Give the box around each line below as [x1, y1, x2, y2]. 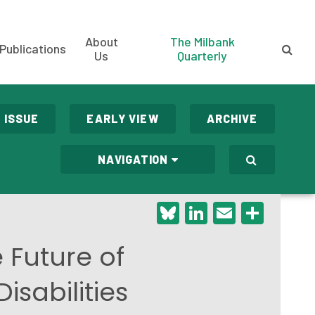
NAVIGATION [97, 153, 168, 166]
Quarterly [177, 48, 228, 63]
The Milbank [169, 34, 235, 49]
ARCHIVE [206, 112, 258, 125]
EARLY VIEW [86, 112, 159, 125]
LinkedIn [207, 199, 292, 226]
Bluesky [179, 199, 256, 226]
